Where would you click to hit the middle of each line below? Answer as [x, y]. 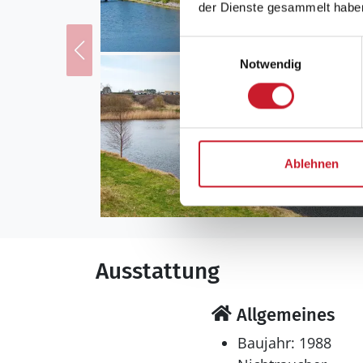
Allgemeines [283, 315]
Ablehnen [312, 164]
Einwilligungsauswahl [236, 45]
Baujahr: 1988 [284, 343]
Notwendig [271, 64]
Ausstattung [158, 271]
